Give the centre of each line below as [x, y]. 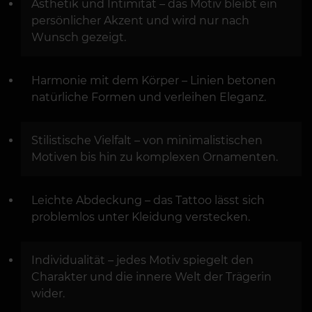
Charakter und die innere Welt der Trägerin [151, 276]
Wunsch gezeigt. [79, 37]
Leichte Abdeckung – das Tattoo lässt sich [148, 200]
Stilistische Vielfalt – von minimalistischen [147, 140]
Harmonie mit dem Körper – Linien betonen [154, 80]
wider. [48, 293]
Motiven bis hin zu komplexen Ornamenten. [155, 157]
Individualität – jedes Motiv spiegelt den [142, 260]
